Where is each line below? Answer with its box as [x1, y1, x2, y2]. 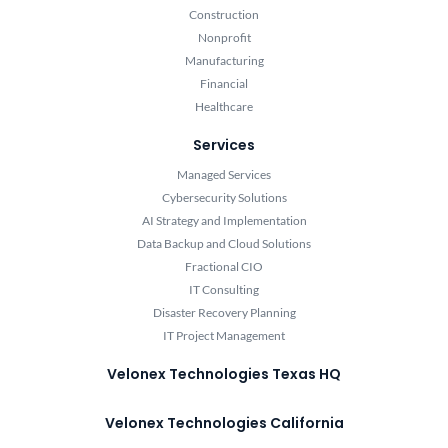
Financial [200, 76, 248, 92]
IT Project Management [163, 328, 285, 344]
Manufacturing [184, 53, 264, 69]
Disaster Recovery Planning [152, 305, 296, 321]
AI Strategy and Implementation [141, 213, 307, 229]
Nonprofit [197, 30, 251, 46]
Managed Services [177, 167, 271, 183]
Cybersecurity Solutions [161, 190, 287, 206]
